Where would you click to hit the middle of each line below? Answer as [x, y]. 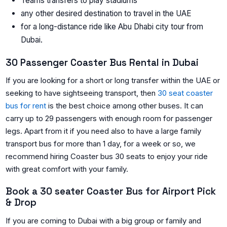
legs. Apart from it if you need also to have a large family [104, 131]
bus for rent [26, 106]
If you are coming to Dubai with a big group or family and [104, 220]
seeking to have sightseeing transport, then [82, 93]
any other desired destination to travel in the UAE [106, 14]
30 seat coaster [185, 93]
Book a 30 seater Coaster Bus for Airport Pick [111, 192]
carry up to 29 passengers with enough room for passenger [109, 119]
